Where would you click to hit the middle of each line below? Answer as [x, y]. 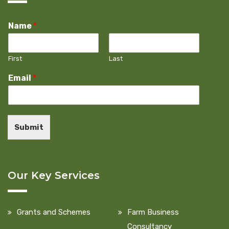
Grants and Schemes [54, 212]
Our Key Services [54, 176]
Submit [29, 128]
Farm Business [153, 212]
